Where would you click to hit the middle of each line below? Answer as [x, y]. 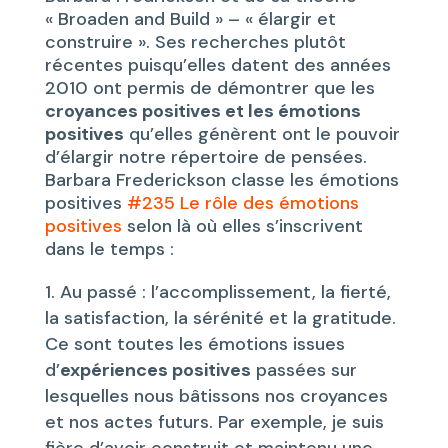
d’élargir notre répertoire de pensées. [205, 156]
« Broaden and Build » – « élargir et [190, 18]
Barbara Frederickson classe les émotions [221, 179]
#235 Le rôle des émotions [242, 202]
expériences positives [155, 369]
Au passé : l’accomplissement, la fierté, [225, 291]
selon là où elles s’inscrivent [242, 225]
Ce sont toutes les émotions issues [194, 343]
